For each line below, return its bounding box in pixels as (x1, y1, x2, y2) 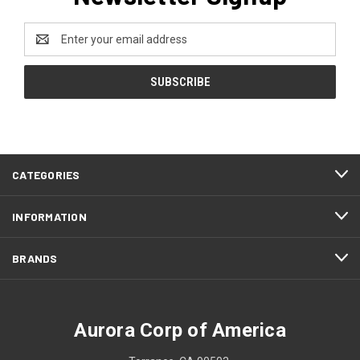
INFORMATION (12, 209, 87, 223)
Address (24, 40, 67, 54)
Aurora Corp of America (74, 318, 286, 342)
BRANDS (12, 251, 58, 265)
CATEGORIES (12, 167, 80, 182)
